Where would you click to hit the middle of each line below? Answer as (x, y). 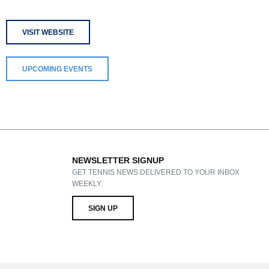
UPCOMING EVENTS (57, 69)
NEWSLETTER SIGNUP (118, 160)
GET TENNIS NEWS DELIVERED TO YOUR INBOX (156, 172)
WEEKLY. (87, 184)
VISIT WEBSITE (48, 32)
